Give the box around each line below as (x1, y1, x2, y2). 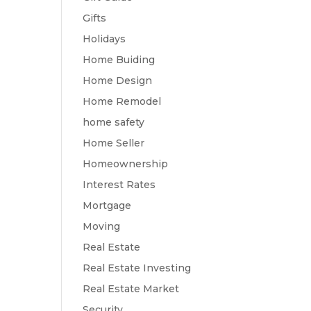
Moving (83, 220, 121, 233)
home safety (83, 116, 145, 128)
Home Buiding (83, 53, 155, 66)
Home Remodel (83, 95, 162, 108)
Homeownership (83, 158, 169, 170)
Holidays (83, 33, 126, 45)
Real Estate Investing (83, 262, 192, 274)
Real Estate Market (83, 283, 180, 295)
